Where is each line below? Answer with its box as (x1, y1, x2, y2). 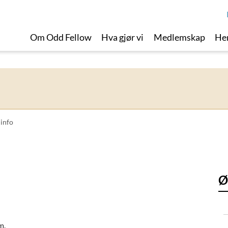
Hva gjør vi (101, 32, 144, 43)
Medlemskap (153, 32, 205, 43)
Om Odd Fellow (30, 32, 92, 43)
